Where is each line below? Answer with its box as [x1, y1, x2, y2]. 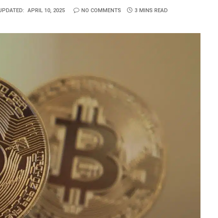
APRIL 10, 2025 [27, 7, 65, 14]
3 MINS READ [134, 7, 168, 14]
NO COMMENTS [81, 7, 121, 14]
